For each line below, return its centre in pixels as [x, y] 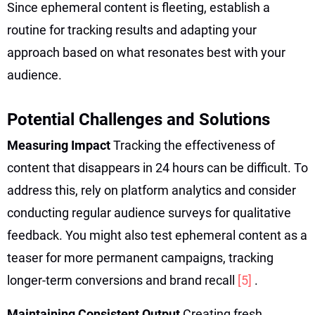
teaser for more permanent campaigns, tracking [140, 257]
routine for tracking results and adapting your [132, 30]
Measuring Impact [60, 145]
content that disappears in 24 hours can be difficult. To [157, 167]
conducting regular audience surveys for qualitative [149, 212]
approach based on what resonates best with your [146, 52]
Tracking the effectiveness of [194, 145]
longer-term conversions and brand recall [122, 280]
